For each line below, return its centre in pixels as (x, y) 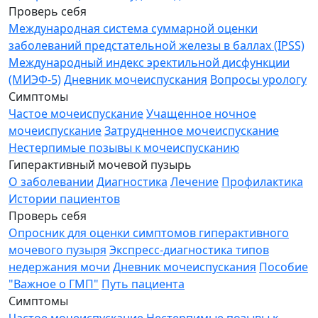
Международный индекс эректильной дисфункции (149, 62)
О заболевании (51, 182)
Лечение (194, 182)
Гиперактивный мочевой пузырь (100, 165)
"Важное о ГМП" (54, 284)
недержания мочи (59, 267)
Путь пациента (143, 284)
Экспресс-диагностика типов (189, 250)
